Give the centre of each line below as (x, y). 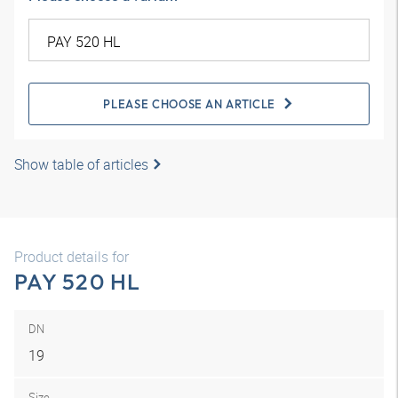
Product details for (72, 257)
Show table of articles (81, 164)
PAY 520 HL (78, 282)
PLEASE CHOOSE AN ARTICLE (189, 104)
